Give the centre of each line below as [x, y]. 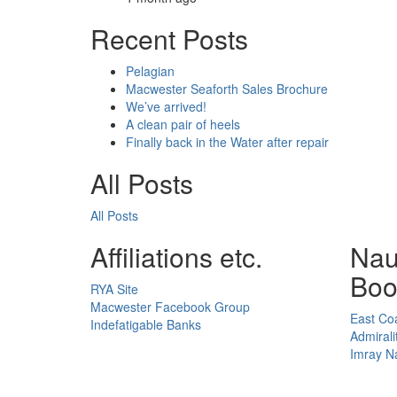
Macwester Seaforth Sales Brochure [227, 88]
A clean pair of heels [183, 124]
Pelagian [150, 70]
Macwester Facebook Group [170, 306]
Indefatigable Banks [146, 324]
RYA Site [114, 288]
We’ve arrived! [166, 106]
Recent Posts [169, 38]
